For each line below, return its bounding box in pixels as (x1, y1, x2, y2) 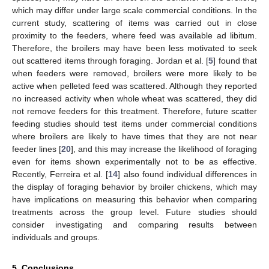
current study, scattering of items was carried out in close (12, 17, 257, 28)
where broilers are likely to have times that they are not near (12, 131, 257, 141)
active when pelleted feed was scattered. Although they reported (12, 80, 257, 91)
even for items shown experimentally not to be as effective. (12, 156, 257, 166)
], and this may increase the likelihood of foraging (71, 144, 257, 154)
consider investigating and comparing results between (12, 219, 257, 229)
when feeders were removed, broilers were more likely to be (12, 68, 257, 78)
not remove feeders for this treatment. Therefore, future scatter (12, 106, 257, 116)
